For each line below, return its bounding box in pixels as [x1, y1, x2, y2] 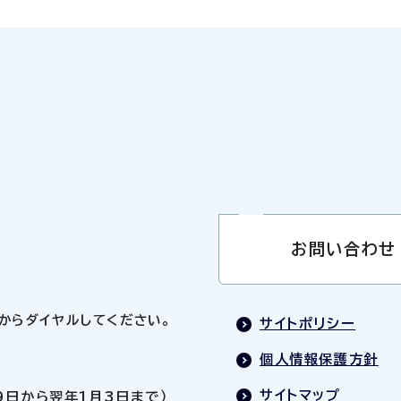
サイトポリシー [260, 316, 356, 330]
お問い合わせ [291, 240, 397, 257]
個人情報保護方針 [260, 353, 379, 367]
